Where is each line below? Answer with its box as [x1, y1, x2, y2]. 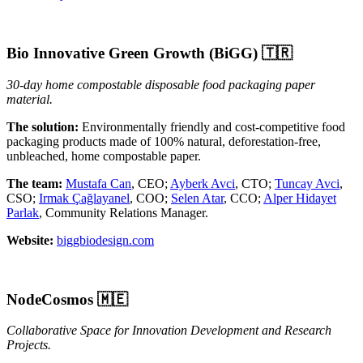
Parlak [6, 205, 39, 220]
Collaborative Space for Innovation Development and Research [6, 323, 331, 338]
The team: [6, 176, 62, 190]
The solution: [6, 119, 79, 134]
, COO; [130, 190, 171, 205]
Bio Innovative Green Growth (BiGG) [6, 45, 262, 62]
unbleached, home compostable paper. [6, 148, 201, 163]
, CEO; [131, 176, 170, 190]
